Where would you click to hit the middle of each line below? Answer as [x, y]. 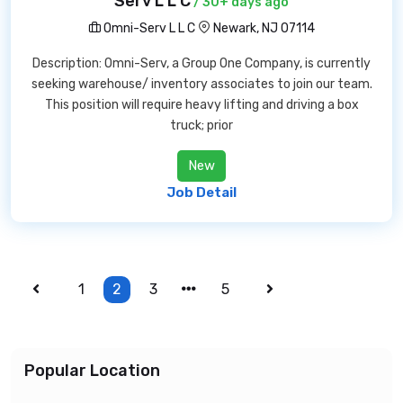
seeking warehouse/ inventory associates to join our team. [201, 84]
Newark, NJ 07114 [264, 28]
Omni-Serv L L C [148, 28]
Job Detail [201, 193]
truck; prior [201, 125]
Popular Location [92, 371]
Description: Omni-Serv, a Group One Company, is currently [201, 63]
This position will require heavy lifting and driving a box [201, 105]
